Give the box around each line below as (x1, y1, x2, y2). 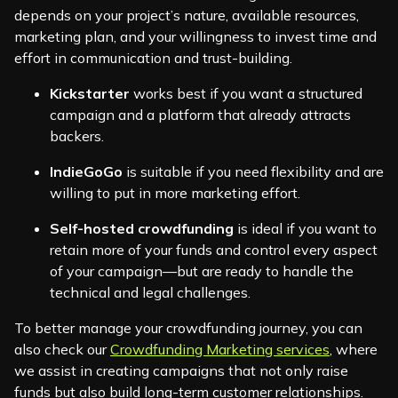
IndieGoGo (50, 163, 123, 181)
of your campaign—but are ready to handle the (50, 262, 354, 281)
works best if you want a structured (130, 84, 362, 103)
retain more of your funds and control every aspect (50, 241, 378, 259)
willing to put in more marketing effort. (50, 184, 300, 203)
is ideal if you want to (234, 219, 377, 238)
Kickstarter (50, 84, 130, 103)
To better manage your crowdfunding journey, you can (14, 319, 362, 338)
